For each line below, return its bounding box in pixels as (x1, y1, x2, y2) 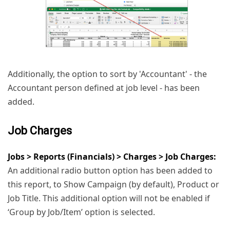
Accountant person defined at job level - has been (8, 82, 200, 94)
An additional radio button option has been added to (8, 165, 213, 177)
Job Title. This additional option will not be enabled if (8, 193, 210, 204)
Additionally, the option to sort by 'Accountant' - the (8, 68, 207, 80)
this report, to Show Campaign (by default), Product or (8, 179, 219, 190)
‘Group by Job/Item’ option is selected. (8, 206, 155, 218)
